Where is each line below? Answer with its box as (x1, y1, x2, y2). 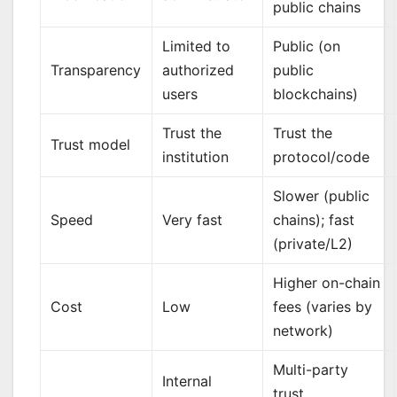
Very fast (162, 211, 223, 230)
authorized (162, 61, 235, 80)
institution (162, 148, 230, 167)
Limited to (162, 37, 231, 56)
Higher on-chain (273, 274, 381, 292)
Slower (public (273, 187, 370, 206)
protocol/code (273, 148, 370, 167)
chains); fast (273, 211, 355, 230)
